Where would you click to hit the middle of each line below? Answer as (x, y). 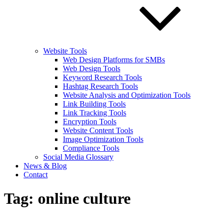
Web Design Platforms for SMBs (114, 60)
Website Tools (65, 51)
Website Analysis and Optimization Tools (127, 95)
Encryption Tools (90, 122)
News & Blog (45, 166)
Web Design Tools (92, 69)
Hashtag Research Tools (100, 86)
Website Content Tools (98, 130)
